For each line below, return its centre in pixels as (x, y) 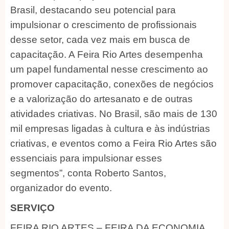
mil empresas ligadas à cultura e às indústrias (110, 128)
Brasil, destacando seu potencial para (93, 10)
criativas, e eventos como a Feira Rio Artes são (113, 143)
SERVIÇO (32, 208)
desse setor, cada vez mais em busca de (100, 39)
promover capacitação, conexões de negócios (112, 84)
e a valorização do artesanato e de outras (101, 99)
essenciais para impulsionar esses (86, 158)
